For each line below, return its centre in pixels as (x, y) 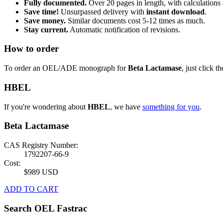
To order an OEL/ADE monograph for (66, 68)
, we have (126, 107)
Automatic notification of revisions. (124, 29)
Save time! (41, 11)
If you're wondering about (46, 107)
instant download (175, 11)
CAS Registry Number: (41, 145)
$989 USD (41, 172)
